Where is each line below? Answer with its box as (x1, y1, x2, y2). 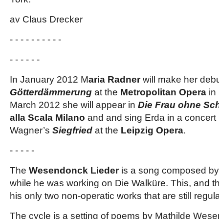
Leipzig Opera (121, 125, 183, 135)
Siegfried (52, 125, 92, 135)
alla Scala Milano (10, 112, 85, 123)
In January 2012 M (10, 74, 88, 85)
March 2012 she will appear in (10, 100, 138, 110)
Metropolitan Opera (120, 87, 206, 97)
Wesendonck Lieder (29, 165, 119, 175)
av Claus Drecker (10, 14, 83, 24)
